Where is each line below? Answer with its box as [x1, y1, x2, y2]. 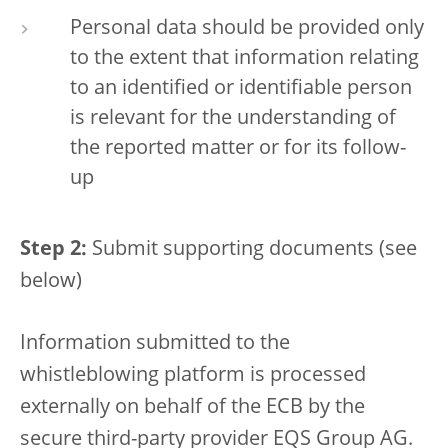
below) [20, 272, 82, 292]
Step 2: [20, 240, 87, 260]
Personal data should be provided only [70, 19, 424, 39]
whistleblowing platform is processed [20, 366, 366, 386]
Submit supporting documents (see [87, 240, 417, 260]
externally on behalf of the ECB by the [20, 398, 365, 418]
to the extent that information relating [70, 49, 419, 69]
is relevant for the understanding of [70, 109, 396, 129]
